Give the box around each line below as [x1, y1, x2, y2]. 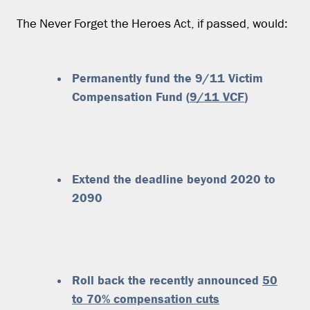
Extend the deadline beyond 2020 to [72, 172, 275, 186]
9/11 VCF [190, 89, 244, 104]
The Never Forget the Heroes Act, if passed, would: [17, 18, 288, 30]
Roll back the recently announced [72, 273, 262, 287]
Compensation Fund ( [72, 89, 190, 104]
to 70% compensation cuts [72, 291, 219, 306]
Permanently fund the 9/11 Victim [72, 71, 263, 85]
